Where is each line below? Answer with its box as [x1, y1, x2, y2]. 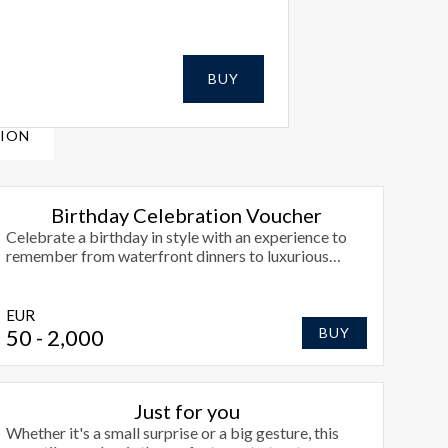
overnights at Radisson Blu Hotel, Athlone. [6, 264, 294, 284]
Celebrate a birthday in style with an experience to [6, 226, 348, 246]
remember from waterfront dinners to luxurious [6, 245, 330, 265]
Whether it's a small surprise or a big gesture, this [6, 422, 340, 442]
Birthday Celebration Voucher [51, 202, 323, 227]
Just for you [133, 398, 240, 423]
